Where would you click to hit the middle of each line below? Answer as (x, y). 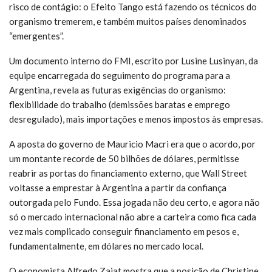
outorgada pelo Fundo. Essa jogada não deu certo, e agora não (134, 202)
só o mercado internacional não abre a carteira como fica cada (133, 216)
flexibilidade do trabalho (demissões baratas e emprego (120, 104)
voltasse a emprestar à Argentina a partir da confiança (118, 187)
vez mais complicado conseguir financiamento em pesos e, (124, 231)
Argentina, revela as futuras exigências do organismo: (117, 90)
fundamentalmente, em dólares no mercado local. (106, 246)
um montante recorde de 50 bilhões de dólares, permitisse (124, 158)
